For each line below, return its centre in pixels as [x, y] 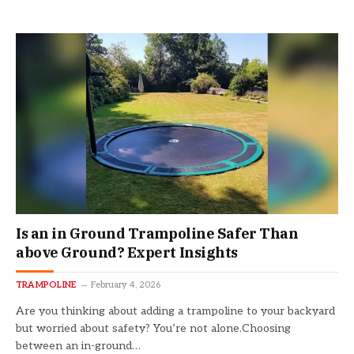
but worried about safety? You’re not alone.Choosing [153, 329]
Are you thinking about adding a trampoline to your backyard [175, 311]
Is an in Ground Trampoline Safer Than [157, 234]
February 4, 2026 [126, 285]
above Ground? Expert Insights [127, 253]
